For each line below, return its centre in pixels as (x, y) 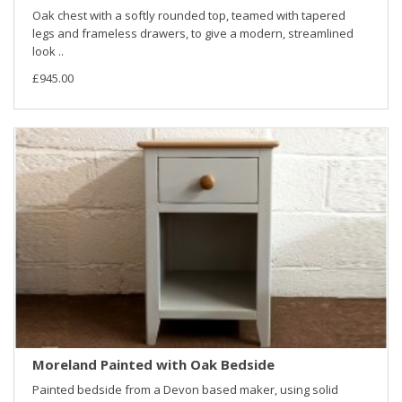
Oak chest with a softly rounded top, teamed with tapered (189, 15)
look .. (48, 51)
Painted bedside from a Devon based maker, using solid (185, 390)
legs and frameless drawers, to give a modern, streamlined (193, 33)
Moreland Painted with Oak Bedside (153, 365)
